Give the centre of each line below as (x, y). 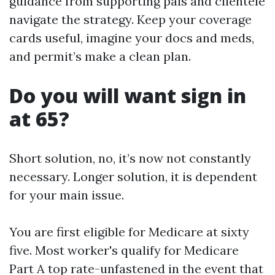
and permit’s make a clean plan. (100, 56)
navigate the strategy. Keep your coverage (130, 19)
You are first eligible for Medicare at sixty (129, 232)
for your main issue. (67, 195)
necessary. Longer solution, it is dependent (133, 176)
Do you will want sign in (128, 95)
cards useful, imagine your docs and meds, (132, 38)
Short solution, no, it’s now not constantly (130, 158)
